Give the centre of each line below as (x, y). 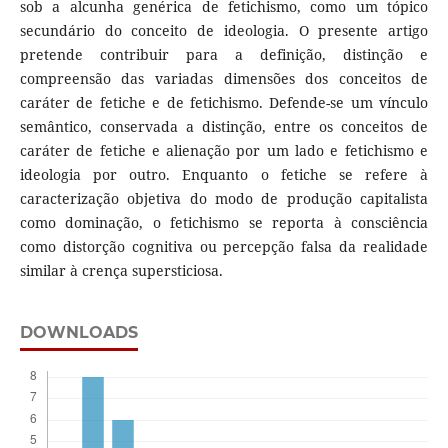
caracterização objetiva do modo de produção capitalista (224, 199)
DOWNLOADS (78, 333)
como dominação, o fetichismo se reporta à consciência (224, 223)
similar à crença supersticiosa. (121, 271)
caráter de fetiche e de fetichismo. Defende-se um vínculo (224, 103)
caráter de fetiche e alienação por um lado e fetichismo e (224, 151)
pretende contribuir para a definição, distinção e (224, 55)
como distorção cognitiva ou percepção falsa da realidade (224, 247)
